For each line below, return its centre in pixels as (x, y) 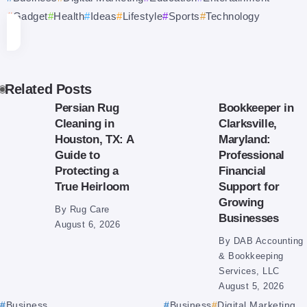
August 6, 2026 (87, 225)
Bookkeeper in (256, 107)
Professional (252, 155)
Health (69, 16)
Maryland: (245, 139)
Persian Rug (87, 107)
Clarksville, (248, 123)
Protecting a (87, 170)
